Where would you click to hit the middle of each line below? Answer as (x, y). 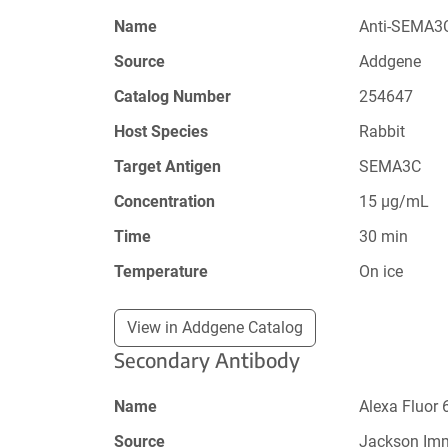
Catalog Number (172, 96)
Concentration (164, 201)
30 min (384, 236)
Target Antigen (167, 166)
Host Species (161, 131)
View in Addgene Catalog (215, 327)
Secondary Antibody (207, 359)
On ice (381, 271)
